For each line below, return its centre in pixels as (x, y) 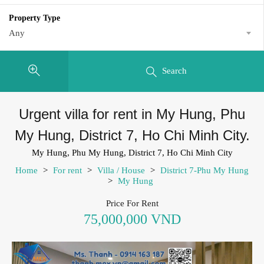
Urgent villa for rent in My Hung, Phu (132, 114)
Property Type (34, 18)
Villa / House (121, 170)
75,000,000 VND (132, 219)
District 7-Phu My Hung (204, 170)
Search (174, 71)
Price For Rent (132, 203)
